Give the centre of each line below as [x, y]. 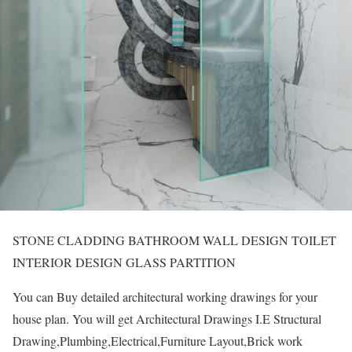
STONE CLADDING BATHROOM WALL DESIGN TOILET [174, 240]
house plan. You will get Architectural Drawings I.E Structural [167, 319]
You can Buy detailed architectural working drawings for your [165, 297]
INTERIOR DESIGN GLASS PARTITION [124, 262]
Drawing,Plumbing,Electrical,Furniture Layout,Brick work [158, 341]
